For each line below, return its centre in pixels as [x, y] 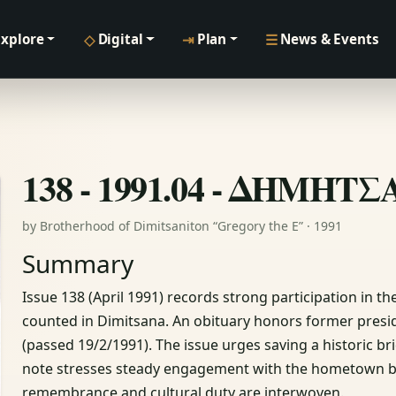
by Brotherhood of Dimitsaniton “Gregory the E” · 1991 [183, 226]
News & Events [330, 39]
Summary [78, 264]
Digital [120, 39]
